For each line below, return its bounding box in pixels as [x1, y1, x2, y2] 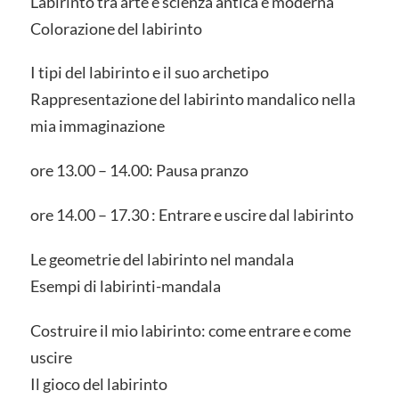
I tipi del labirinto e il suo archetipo [29, 62, 269, 83]
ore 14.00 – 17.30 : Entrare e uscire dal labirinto [29, 205, 354, 225]
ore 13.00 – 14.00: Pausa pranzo [29, 160, 248, 181]
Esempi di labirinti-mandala [29, 275, 221, 296]
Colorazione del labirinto [29, 18, 202, 38]
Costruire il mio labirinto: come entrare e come [29, 320, 351, 340]
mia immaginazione [29, 116, 165, 136]
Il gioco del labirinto [29, 373, 167, 394]
